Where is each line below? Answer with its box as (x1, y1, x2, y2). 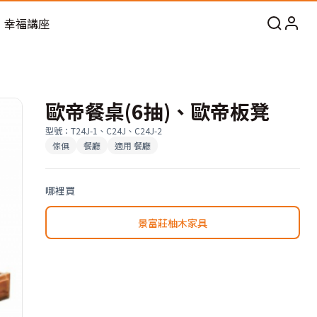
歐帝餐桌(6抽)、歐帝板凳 (45, 97, 270, 125)
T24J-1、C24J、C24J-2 (71, 125, 162, 137)
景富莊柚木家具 (138, 215, 207, 230)
